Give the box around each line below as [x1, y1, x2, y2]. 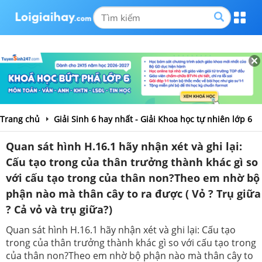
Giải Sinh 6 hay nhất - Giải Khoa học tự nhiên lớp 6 [54, 113, 252, 125]
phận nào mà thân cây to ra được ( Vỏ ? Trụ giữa [6, 186, 261, 201]
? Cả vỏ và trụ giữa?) [6, 202, 112, 216]
